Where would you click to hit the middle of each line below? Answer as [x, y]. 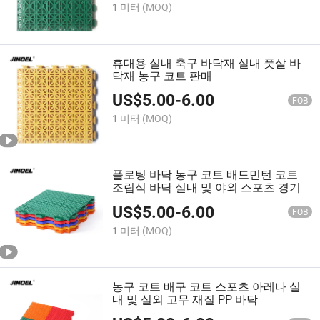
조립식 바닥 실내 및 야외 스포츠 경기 [207, 187]
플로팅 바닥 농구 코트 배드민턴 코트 [205, 175]
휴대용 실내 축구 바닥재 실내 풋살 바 [207, 62]
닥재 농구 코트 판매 [162, 75]
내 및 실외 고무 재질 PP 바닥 [185, 299]
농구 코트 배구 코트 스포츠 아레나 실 [207, 286]
